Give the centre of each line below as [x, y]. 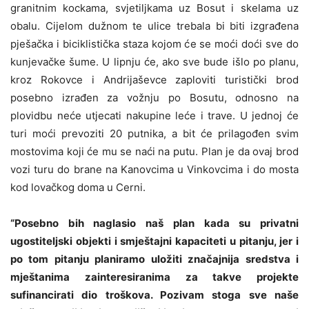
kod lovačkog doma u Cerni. [78, 187]
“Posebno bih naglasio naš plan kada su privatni [154, 223]
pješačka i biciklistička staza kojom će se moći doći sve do [154, 43]
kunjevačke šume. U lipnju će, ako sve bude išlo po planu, [154, 61]
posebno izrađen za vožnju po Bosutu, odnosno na [154, 97]
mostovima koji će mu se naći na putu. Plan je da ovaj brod [154, 151]
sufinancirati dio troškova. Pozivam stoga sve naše [154, 295]
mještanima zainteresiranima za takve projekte [154, 277]
